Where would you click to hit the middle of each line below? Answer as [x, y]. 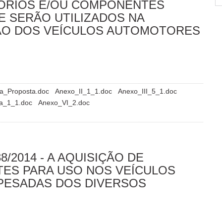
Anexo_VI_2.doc [64, 102]
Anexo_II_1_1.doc [84, 91]
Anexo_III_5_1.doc [147, 91]
